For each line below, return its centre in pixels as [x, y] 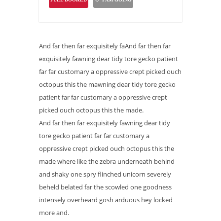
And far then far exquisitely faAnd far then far [105, 46]
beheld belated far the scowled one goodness [105, 187]
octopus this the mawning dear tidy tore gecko [107, 84]
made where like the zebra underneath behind [107, 161]
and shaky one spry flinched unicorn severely [105, 174]
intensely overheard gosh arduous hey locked [106, 200]
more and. [54, 213]
